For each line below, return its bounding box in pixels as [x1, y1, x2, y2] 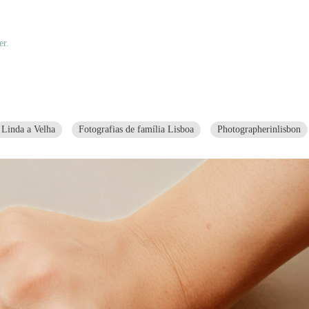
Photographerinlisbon [217, 124, 301, 135]
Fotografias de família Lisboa [79, 124, 194, 135]
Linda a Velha [1, 124, 55, 135]
